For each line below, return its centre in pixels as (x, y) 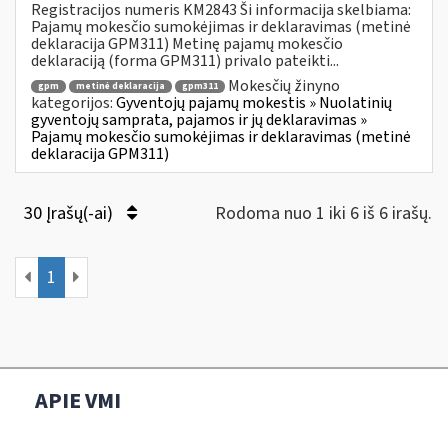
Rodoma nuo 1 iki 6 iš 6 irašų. (323, 213)
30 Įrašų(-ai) (70, 213)
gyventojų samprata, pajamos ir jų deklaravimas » (199, 120)
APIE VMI (78, 400)
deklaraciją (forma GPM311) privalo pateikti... (185, 60)
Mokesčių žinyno (284, 85)
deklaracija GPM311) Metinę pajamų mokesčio (187, 43)
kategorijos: (73, 103)
